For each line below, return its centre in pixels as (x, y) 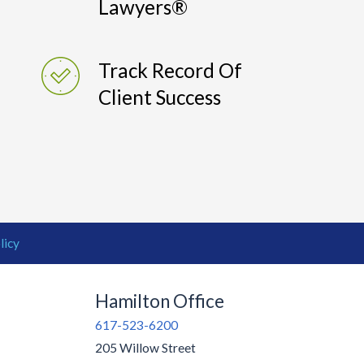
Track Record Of (171, 71)
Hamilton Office (159, 301)
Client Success (160, 97)
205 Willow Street (145, 348)
